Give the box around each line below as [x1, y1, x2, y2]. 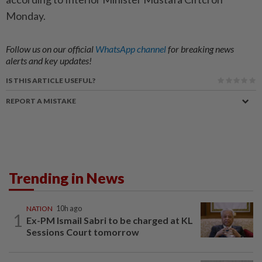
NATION [26, 204, 53, 213]
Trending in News [9, 169, 125, 187]
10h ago [56, 204, 82, 213]
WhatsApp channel [95, 43, 168, 54]
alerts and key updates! [6, 55, 92, 66]
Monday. [6, 9, 46, 22]
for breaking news [168, 43, 234, 54]
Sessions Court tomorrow [26, 226, 139, 237]
